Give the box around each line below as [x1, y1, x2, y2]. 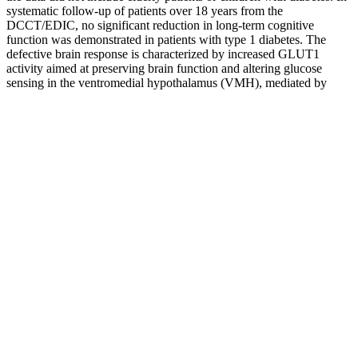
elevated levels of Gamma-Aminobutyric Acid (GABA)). [6, 89, 294, 104]
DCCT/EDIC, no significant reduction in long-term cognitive [6, 18, 314, 32]
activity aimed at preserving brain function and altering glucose [6, 61, 322, 75]
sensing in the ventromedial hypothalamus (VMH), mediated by [6, 75, 327, 89]
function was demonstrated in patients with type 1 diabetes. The [6, 32, 326, 46]
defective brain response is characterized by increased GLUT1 [6, 46, 320, 61]
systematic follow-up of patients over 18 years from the [6, 3, 283, 18]
